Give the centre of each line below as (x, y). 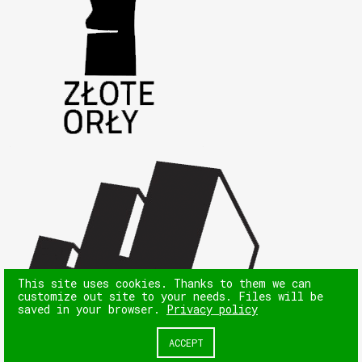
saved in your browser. (92, 309)
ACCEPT (186, 343)
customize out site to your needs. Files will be (170, 296)
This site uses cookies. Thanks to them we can (164, 283)
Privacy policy (212, 309)
